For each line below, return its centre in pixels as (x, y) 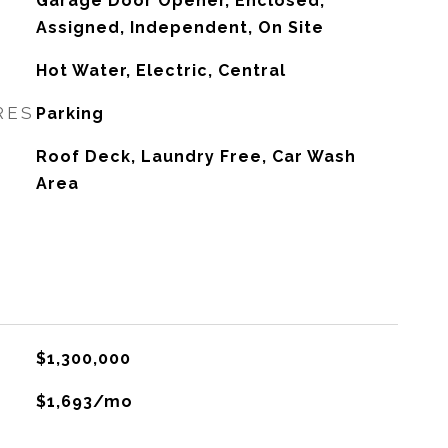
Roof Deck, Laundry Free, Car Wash (195, 156)
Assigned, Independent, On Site (179, 27)
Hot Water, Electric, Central (160, 70)
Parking (69, 113)
